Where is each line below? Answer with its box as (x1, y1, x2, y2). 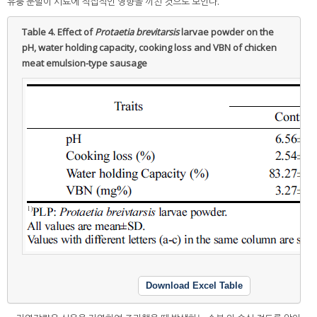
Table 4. (22, 25, 57, 38)
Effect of (57, 25, 95, 38)
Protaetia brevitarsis (95, 25, 179, 38)
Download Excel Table (146, 279, 243, 291)
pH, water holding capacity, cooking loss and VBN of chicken (22, 40, 277, 54)
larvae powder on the (179, 25, 274, 38)
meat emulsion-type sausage (22, 56, 147, 69)
